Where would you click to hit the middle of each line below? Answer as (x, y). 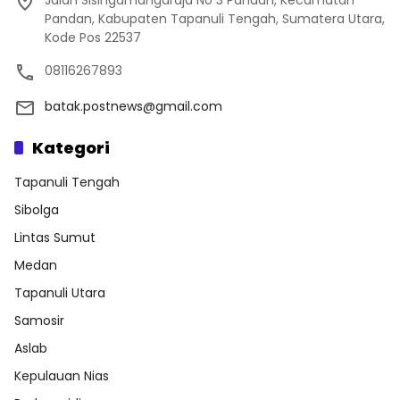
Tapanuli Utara (60, 292)
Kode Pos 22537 (93, 37)
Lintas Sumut (55, 237)
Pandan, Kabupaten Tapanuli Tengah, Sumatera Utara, (215, 18)
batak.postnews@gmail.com (133, 106)
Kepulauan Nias (62, 375)
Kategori (71, 147)
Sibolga (37, 209)
